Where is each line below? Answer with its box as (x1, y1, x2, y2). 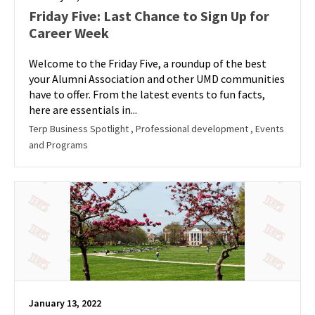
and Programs (29, 139, 88, 151)
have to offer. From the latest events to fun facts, (29, 87, 265, 101)
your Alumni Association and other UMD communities (29, 72, 285, 86)
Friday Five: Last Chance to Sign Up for (29, 7, 269, 25)
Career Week (29, 24, 109, 41)
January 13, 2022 (29, 297, 101, 309)
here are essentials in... (29, 103, 137, 117)
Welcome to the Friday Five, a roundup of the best (29, 56, 266, 70)
